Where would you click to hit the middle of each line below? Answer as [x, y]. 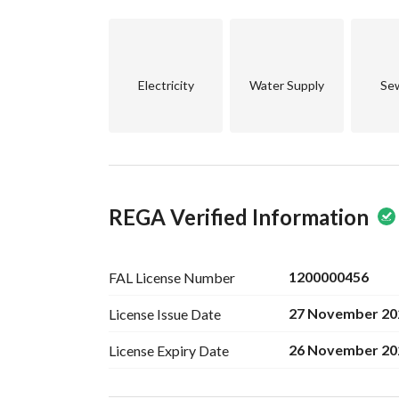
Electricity [166, 85]
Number [209, 277]
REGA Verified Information [239, 217]
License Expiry [152, 350]
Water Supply [287, 85]
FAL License [145, 277]
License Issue [148, 313]
